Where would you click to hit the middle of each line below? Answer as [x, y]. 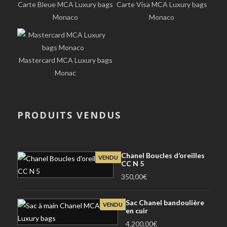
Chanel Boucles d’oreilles [163, 155]
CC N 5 [133, 163]
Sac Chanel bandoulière [165, 202]
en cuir [137, 210]
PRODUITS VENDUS [69, 115]
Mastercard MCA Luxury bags [65, 60]
